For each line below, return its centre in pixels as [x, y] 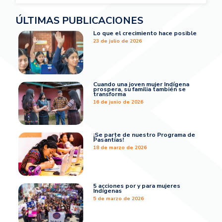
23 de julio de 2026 [118, 41]
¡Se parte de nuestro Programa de [144, 135]
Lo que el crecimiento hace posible [145, 33]
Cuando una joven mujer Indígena [141, 84]
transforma [110, 94]
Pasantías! [109, 140]
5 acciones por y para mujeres [137, 186]
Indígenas [108, 191]
